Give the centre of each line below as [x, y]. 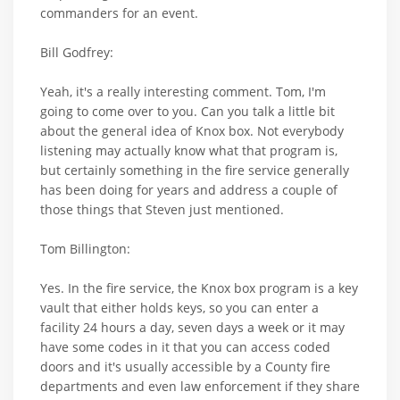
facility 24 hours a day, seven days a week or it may [192, 327]
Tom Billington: [85, 248]
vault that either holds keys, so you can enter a [179, 307]
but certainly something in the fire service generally [195, 170]
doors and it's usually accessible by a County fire [185, 366]
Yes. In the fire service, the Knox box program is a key [199, 287]
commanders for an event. [119, 12]
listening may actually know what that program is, [189, 150]
